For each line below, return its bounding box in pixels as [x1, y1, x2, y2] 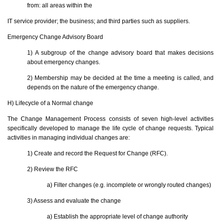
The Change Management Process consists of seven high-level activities [7, 115, 214, 122]
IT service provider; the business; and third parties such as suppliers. [7, 17, 190, 25]
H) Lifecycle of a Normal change [7, 99, 93, 107]
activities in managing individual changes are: [7, 134, 130, 141]
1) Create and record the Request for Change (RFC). [27, 149, 168, 157]
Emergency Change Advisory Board [7, 33, 103, 40]
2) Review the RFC [27, 165, 78, 173]
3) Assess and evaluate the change [27, 197, 121, 204]
